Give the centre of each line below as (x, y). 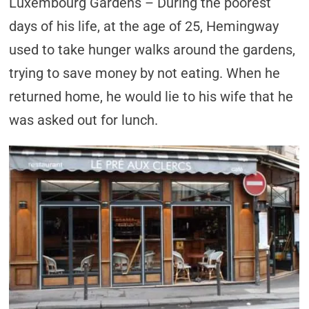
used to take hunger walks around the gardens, (152, 50)
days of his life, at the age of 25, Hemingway (144, 26)
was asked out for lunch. (84, 120)
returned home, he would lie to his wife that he (151, 97)
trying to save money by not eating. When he (145, 73)
